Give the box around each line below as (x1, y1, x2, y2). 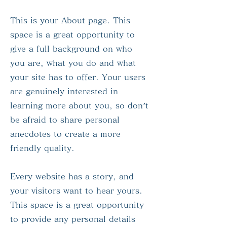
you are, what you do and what (10, 59, 136, 67)
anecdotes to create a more (10, 130, 121, 138)
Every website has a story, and (10, 172, 134, 180)
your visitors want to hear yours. (10, 186, 142, 195)
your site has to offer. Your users (10, 73, 145, 81)
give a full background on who (10, 45, 132, 53)
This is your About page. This (10, 16, 130, 24)
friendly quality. (10, 144, 74, 152)
